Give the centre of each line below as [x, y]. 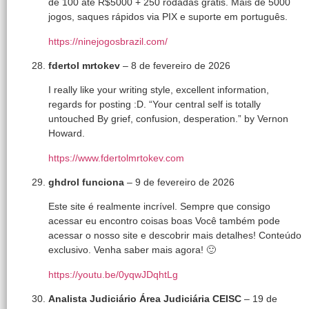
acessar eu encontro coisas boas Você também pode [164, 221]
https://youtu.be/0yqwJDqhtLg [113, 274]
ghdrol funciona [88, 182]
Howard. [67, 133]
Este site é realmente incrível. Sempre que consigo [159, 207]
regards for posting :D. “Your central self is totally [154, 104]
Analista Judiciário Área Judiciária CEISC [146, 299]
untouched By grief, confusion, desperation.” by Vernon [168, 119]
